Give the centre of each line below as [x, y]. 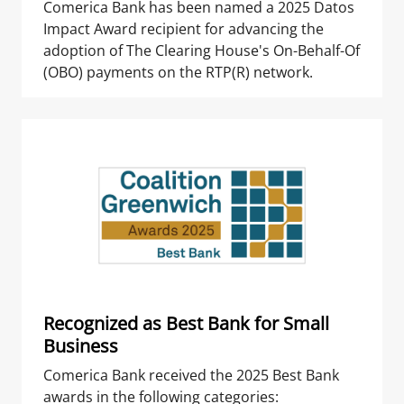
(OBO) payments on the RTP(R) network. [178, 72]
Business [81, 346]
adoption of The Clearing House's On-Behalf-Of [202, 50]
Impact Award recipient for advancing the [184, 29]
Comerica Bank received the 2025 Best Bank [191, 376]
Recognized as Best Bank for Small [186, 324]
